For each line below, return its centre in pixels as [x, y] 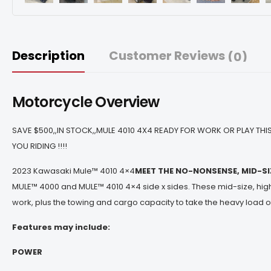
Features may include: [61, 227]
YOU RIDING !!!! [40, 146]
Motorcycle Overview [86, 102]
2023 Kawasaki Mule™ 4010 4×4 [73, 171]
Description [48, 55]
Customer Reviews [168, 55]
